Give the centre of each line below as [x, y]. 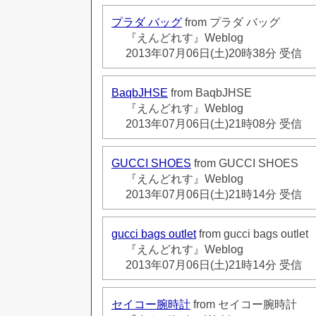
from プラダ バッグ [231, 22]
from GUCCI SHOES [245, 163]
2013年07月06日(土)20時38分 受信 [214, 53]
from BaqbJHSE [210, 92]
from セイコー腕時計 [244, 304]
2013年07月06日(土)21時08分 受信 [214, 123]
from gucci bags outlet [252, 233]
